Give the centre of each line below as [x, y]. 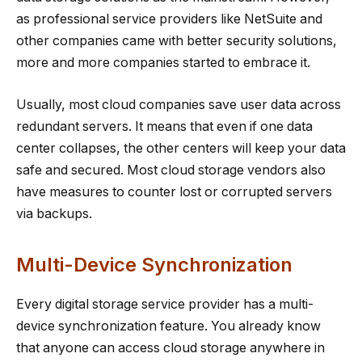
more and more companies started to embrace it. [163, 63]
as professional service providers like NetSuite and [169, 19]
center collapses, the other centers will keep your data [181, 148]
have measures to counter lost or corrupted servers [174, 192]
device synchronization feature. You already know [168, 326]
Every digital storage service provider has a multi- [165, 304]
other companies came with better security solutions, [177, 41]
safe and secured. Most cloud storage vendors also [171, 170]
